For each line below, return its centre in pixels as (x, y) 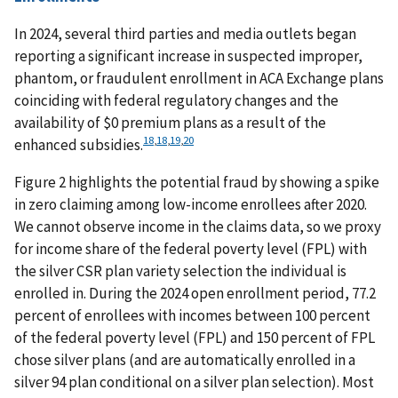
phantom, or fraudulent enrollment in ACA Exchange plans (199, 78)
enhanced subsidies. (79, 144)
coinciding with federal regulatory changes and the (176, 100)
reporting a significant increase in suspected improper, (188, 56)
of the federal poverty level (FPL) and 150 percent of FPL (195, 337)
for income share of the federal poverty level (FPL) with (191, 248)
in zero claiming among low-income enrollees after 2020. (191, 204)
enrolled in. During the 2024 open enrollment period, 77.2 (195, 293)
